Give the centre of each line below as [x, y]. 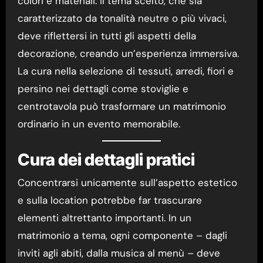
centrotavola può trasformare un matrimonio [122, 106]
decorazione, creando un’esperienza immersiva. [128, 53]
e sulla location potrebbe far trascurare [109, 200]
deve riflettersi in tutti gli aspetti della [107, 36]
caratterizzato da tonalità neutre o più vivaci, [122, 18]
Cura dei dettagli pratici [106, 159]
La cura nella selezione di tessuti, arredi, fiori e [125, 71]
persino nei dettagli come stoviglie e [103, 88]
